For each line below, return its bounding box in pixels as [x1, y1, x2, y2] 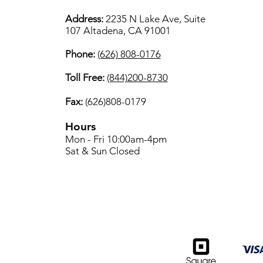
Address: [65, 13, 106, 25]
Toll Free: [65, 72, 104, 83]
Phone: [65, 48, 97, 60]
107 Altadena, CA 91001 [65, 25, 173, 36]
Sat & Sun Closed [65, 145, 140, 157]
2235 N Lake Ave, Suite [105, 13, 205, 25]
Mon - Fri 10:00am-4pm [65, 133, 167, 145]
